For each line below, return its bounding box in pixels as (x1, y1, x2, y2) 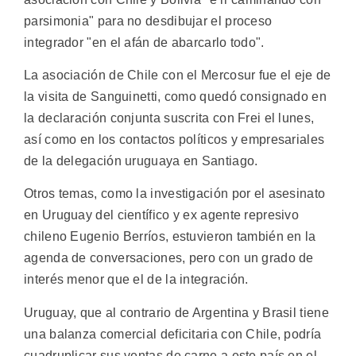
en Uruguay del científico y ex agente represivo (24, 208, 300, 222)
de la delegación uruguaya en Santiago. (24, 154, 258, 168)
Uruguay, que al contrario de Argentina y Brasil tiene (24, 305, 329, 319)
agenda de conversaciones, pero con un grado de (24, 251, 314, 265)
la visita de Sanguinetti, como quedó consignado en (24, 90, 327, 104)
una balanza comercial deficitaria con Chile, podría (24, 327, 322, 341)
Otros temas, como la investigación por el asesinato (24, 187, 326, 201)
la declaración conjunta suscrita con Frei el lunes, (24, 111, 315, 126)
